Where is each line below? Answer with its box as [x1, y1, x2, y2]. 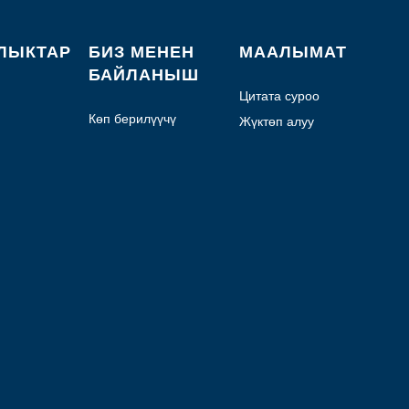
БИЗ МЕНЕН [88, 42, 194, 61]
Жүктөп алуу [239, 113, 315, 129]
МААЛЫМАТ [239, 42, 348, 61]
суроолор [88, 130, 145, 145]
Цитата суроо [239, 88, 320, 103]
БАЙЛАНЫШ [88, 65, 199, 84]
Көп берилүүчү [88, 110, 176, 126]
